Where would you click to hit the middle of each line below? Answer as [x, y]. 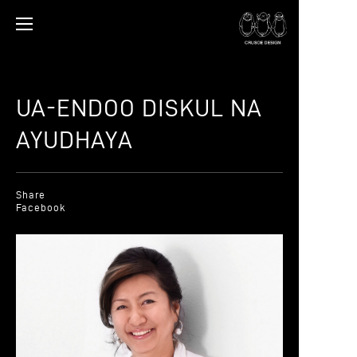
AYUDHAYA [75, 140]
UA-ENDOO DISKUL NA [139, 108]
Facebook [41, 207]
